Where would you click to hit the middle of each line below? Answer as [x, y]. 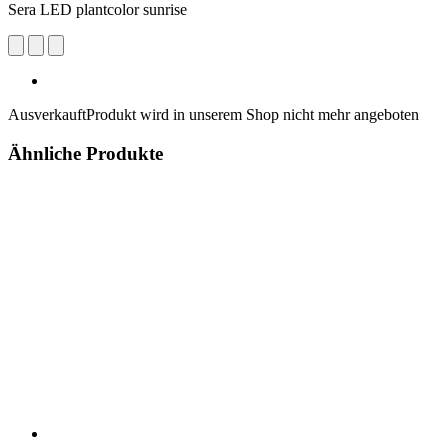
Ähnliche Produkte [85, 153]
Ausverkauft [47, 114]
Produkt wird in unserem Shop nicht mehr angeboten [252, 114]
